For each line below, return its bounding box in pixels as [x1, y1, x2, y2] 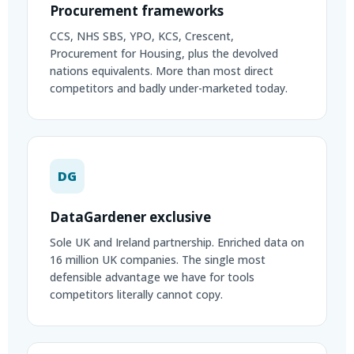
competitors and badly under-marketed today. [50, 81, 288, 96]
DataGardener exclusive [50, 208, 211, 226]
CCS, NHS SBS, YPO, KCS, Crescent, [50, 28, 234, 43]
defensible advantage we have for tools [50, 269, 254, 284]
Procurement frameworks [50, 2, 224, 20]
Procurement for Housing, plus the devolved [50, 46, 278, 61]
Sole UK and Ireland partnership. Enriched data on [50, 235, 304, 250]
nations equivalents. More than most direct [50, 63, 273, 78]
